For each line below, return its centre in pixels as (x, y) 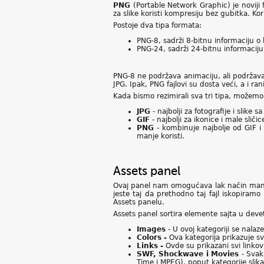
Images (151, 229)
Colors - (152, 237)
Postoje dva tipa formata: (157, 25)
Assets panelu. (139, 202)
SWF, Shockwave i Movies (189, 254)
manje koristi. (161, 136)
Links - (150, 246)
